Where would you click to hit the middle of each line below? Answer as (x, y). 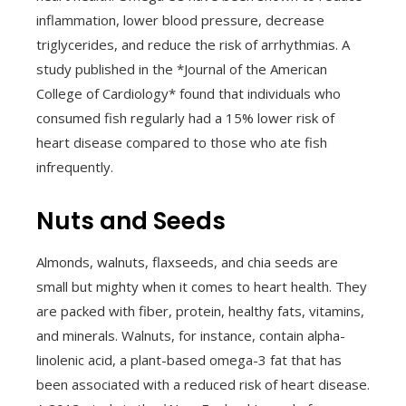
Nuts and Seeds (131, 221)
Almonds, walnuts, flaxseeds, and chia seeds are (187, 261)
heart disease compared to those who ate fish (182, 142)
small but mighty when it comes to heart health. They (202, 286)
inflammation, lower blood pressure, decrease (180, 19)
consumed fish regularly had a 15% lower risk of (185, 117)
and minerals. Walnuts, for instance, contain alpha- (191, 335)
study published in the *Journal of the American (182, 68)
